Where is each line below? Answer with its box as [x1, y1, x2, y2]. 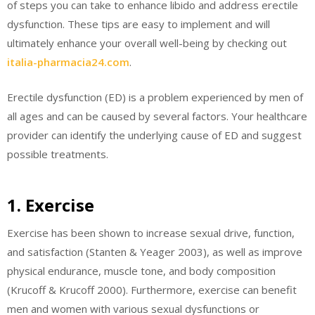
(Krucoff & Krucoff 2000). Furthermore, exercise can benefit [7, 283, 297, 297]
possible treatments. [7, 146, 108, 161]
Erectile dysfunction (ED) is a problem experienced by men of [7, 89, 303, 104]
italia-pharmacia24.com [7, 55, 129, 70]
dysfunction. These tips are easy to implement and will [7, 17, 270, 32]
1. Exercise [7, 193, 94, 217]
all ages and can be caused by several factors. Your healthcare [7, 108, 307, 123]
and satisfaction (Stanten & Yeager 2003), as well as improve [7, 245, 302, 259]
